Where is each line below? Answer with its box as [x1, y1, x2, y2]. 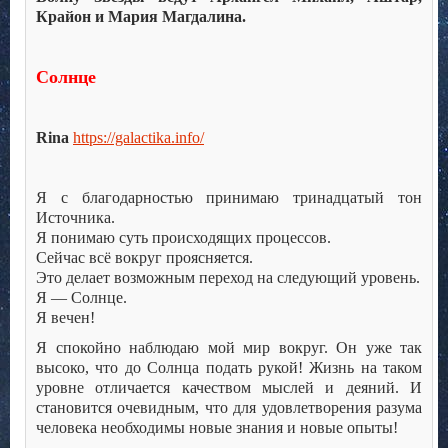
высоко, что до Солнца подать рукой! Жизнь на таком [36, 359, 422, 377]
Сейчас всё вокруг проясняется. [36, 249, 253, 267]
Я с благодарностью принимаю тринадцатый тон [36, 189, 422, 207]
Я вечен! [36, 309, 95, 327]
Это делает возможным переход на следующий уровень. [36, 269, 420, 287]
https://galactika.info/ [73, 129, 204, 147]
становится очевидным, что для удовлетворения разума [36, 399, 422, 417]
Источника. [36, 209, 115, 227]
